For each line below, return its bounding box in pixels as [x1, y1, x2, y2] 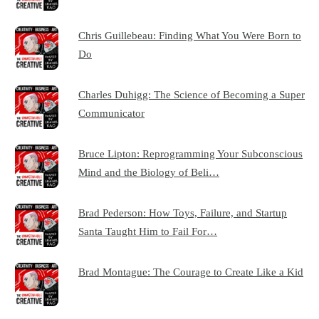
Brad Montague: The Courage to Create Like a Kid [78, 266, 304, 278]
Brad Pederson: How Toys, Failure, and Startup [78, 206, 288, 219]
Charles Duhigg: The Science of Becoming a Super [78, 88, 305, 101]
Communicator [78, 107, 145, 120]
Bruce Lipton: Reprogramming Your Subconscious [78, 147, 303, 160]
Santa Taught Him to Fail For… [78, 225, 218, 238]
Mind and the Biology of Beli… [78, 166, 220, 179]
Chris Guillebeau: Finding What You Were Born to [78, 29, 302, 42]
